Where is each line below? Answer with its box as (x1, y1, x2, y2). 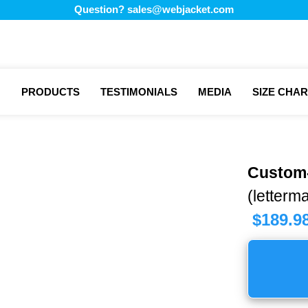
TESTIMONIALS (100, 85, 177, 98)
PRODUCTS (21, 85, 80, 98)
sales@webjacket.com (127, 3, 234, 15)
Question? (74, 3, 127, 15)
